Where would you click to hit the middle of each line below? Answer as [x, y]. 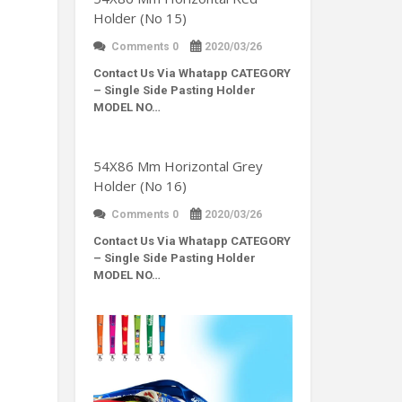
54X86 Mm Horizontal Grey [178, 166]
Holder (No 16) [140, 185]
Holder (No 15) [140, 17]
